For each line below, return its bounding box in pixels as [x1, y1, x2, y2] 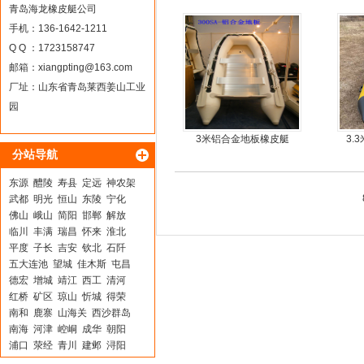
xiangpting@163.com [38, 62, 132, 73]
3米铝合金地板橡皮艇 [195, 133, 289, 145]
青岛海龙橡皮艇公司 [9, 3, 97, 15]
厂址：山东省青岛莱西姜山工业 [9, 81, 145, 93]
